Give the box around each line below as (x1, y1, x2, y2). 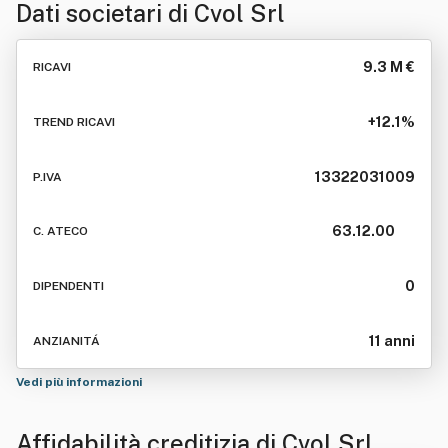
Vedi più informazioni (16, 375, 145, 389)
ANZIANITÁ (33, 333, 100, 348)
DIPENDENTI (33, 279, 104, 294)
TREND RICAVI (33, 114, 115, 129)
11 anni (369, 332, 415, 349)
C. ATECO (33, 224, 88, 239)
